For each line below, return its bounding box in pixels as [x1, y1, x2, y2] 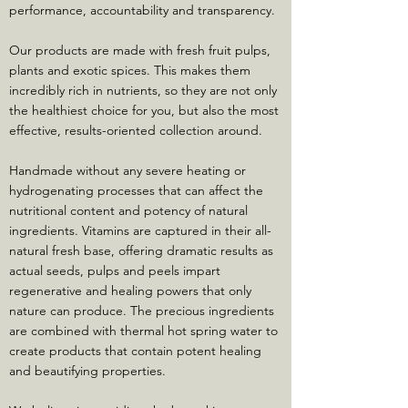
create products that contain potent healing [9, 342, 261, 359]
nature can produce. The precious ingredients [9, 302, 274, 319]
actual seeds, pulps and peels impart [9, 262, 220, 279]
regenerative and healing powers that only [9, 282, 251, 299]
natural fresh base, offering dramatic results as [9, 242, 273, 259]
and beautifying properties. [9, 362, 166, 379]
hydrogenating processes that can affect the [9, 182, 263, 199]
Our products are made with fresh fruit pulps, [9, 42, 270, 58]
